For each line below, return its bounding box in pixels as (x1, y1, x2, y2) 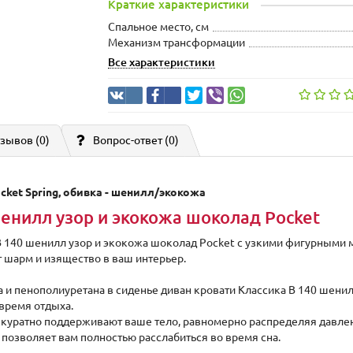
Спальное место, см (108, 20, 210, 33)
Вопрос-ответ (93, 134, 165, 147)
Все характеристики (108, 56, 216, 69)
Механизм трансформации (108, 36, 246, 49)
